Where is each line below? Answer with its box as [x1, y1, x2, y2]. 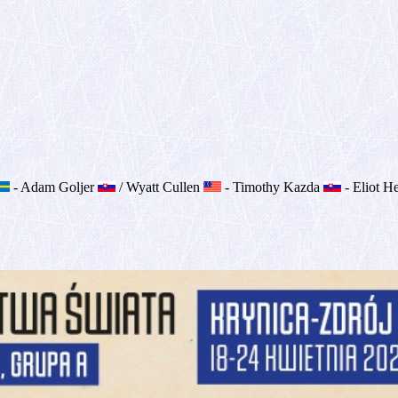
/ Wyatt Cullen [115, 179, 203, 195]
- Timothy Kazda [221, 179, 323, 195]
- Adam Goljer [10, 179, 98, 195]
